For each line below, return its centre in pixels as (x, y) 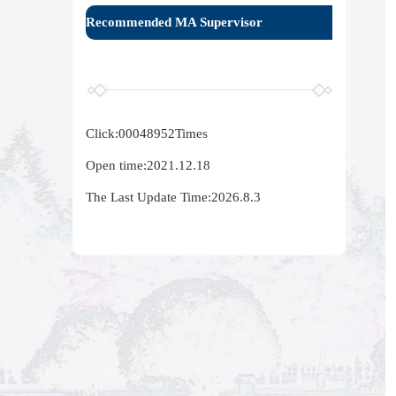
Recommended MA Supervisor (174, 22)
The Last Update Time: (148, 197)
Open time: (116, 165)
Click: (102, 133)
